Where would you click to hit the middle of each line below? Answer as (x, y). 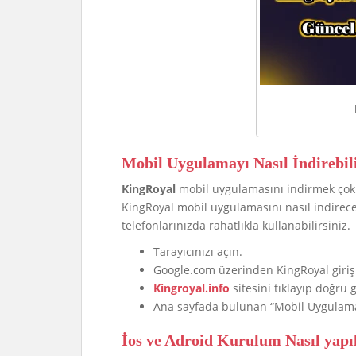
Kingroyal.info (192, 288)
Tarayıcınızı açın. (198, 251)
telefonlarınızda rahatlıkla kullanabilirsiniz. (236, 225)
